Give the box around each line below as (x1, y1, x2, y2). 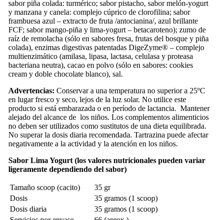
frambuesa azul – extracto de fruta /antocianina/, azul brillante (8, 17, 198, 26)
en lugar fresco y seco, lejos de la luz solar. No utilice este (8, 95, 186, 104)
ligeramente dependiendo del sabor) (8, 165, 127, 174)
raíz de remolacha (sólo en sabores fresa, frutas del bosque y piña (8, 34, 209, 43)
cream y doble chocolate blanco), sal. (8, 70, 123, 79)
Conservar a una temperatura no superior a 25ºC (54, 86, 205, 95)
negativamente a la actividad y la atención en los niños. (8, 139, 178, 148)
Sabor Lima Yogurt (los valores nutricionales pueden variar (8, 156, 205, 165)
